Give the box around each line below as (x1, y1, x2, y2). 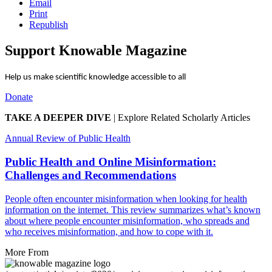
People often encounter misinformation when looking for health (5, 193, 247, 204)
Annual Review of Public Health (5, 133, 131, 144)
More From (5, 246, 49, 257)
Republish (29, 19, 68, 30)
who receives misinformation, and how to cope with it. (5, 226, 213, 237)
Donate (5, 92, 33, 103)
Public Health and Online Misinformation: (5, 155, 216, 168)
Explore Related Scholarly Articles (115, 112, 250, 123)
